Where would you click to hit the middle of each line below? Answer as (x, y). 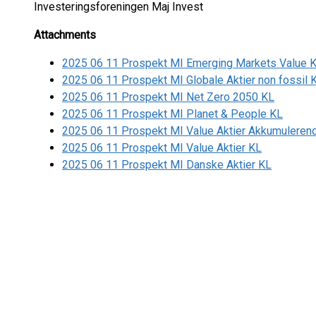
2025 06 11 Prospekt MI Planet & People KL (172, 114)
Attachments (65, 35)
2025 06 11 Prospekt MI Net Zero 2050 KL (168, 97)
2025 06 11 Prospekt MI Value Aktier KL (162, 148)
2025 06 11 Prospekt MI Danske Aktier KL (167, 165)
